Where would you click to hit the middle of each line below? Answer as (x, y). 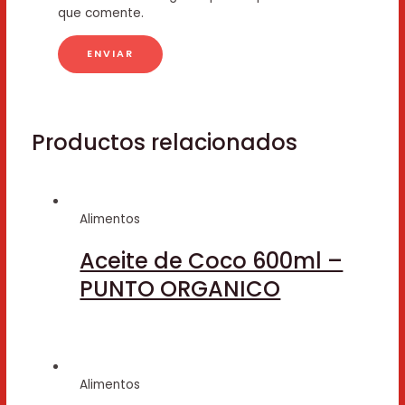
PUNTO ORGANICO (180, 288)
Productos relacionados (164, 142)
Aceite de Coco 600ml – (212, 260)
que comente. (100, 13)
